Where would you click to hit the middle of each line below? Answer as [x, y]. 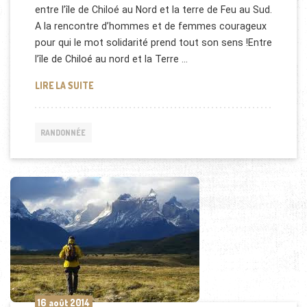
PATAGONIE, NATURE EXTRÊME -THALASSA [181, 84]
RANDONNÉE [63, 132]
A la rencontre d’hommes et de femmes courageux [150, 26]
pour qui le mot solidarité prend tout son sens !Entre [153, 43]
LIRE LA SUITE [64, 85]
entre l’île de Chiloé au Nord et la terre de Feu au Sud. [153, 10]
